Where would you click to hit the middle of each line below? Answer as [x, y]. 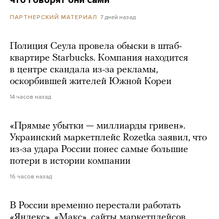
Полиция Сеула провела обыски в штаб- [96, 46]
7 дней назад [118, 17]
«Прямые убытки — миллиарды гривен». [98, 126]
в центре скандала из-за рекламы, [84, 70]
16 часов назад [31, 176]
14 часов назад [30, 97]
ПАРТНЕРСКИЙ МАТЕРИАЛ [54, 17]
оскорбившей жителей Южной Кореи [91, 81]
